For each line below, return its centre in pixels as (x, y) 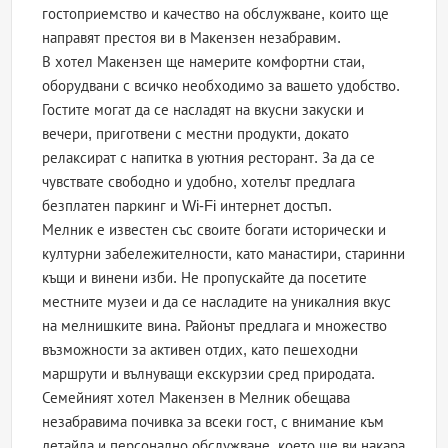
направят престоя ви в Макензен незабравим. (192, 38)
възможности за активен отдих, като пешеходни (200, 350)
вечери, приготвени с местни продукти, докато (196, 134)
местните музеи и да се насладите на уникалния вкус (217, 302)
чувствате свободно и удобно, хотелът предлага (199, 182)
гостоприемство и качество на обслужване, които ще (216, 14)
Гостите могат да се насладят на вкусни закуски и (203, 110)
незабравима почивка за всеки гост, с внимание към (213, 422)
